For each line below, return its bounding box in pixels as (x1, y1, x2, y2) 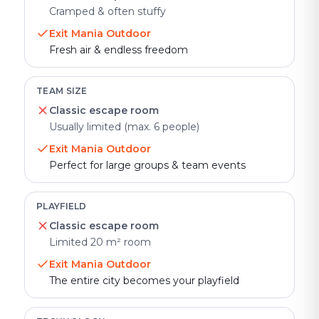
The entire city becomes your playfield (49, 274, 239, 287)
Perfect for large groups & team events (49, 159, 246, 172)
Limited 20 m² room (49, 236, 151, 249)
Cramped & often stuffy (49, 5, 166, 18)
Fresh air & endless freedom (49, 43, 188, 56)
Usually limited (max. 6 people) (49, 120, 199, 133)
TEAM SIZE (36, 85, 88, 96)
